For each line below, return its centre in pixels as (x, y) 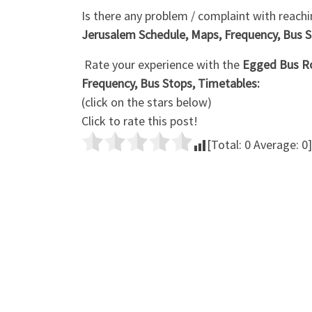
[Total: (226, 145)
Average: (276, 145)
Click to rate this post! (140, 121)
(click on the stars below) (147, 102)
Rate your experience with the (162, 65)
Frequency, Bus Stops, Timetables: (171, 84)
